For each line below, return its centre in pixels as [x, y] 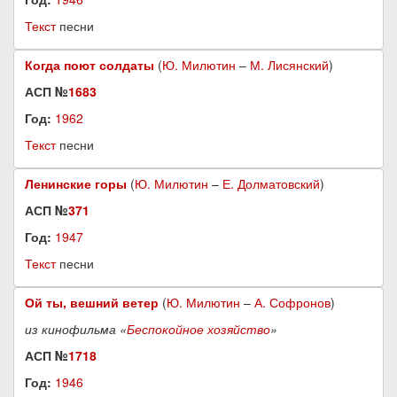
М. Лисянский [289, 65]
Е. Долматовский [271, 183]
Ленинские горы [76, 183]
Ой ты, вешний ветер [92, 302]
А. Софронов [292, 302]
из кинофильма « [76, 329]
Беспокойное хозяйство [198, 329]
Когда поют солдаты [90, 65]
